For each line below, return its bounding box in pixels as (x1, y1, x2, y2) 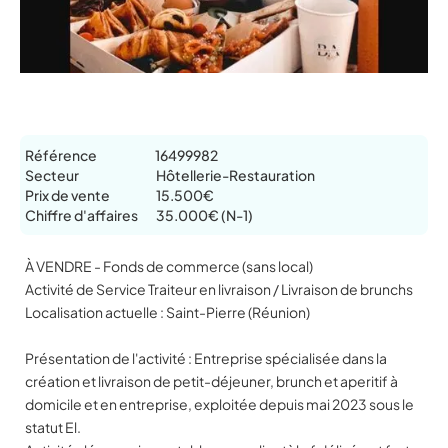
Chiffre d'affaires (25, 206, 138, 224)
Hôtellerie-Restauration (156, 166, 315, 184)
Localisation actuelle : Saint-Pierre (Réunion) (25, 303, 310, 321)
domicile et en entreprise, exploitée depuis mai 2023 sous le (25, 395, 414, 413)
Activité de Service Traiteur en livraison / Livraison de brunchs (25, 280, 413, 298)
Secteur (25, 166, 79, 184)
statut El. (25, 418, 81, 436)
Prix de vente (25, 186, 110, 204)
